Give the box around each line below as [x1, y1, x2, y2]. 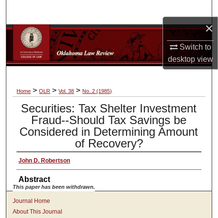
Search [99, 6, 132, 18]
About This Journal [13, 208, 63, 215]
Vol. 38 [58, 88, 74, 94]
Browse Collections [69, 30, 149, 41]
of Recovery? [74, 136, 143, 150]
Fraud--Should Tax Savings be [31, 113, 187, 127]
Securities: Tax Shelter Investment [21, 101, 197, 115]
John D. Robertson [18, 157, 70, 164]
